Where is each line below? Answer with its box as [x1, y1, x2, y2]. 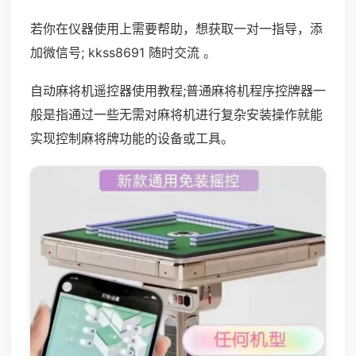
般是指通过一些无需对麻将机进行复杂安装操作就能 [30, 106, 323, 122]
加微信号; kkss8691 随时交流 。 [30, 44, 216, 60]
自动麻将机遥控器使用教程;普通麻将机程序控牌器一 [30, 83, 326, 99]
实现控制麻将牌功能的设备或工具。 [30, 130, 234, 146]
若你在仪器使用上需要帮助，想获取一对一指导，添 [30, 21, 323, 37]
